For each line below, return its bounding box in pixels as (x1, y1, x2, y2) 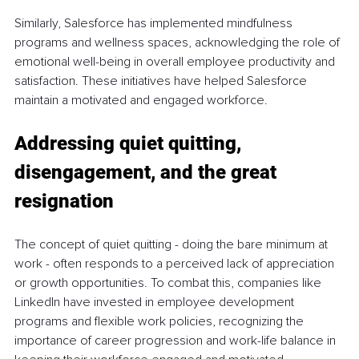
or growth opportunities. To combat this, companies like (14, 275, 325, 292)
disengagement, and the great (14, 161, 281, 184)
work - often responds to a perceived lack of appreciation (14, 256, 337, 272)
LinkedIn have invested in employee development (14, 294, 297, 311)
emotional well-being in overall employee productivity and (14, 54, 338, 71)
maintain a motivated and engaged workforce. (14, 92, 268, 109)
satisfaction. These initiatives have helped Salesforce (14, 73, 310, 90)
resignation (14, 190, 114, 213)
